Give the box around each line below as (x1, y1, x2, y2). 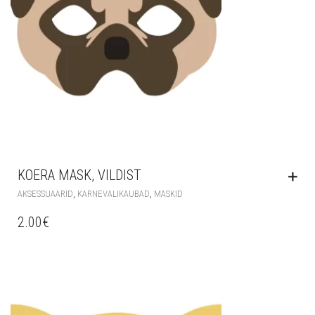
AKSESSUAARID (18, 188, 73, 200)
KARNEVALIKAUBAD (77, 188, 150, 200)
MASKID (154, 188, 183, 200)
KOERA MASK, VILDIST (18, 167, 141, 184)
